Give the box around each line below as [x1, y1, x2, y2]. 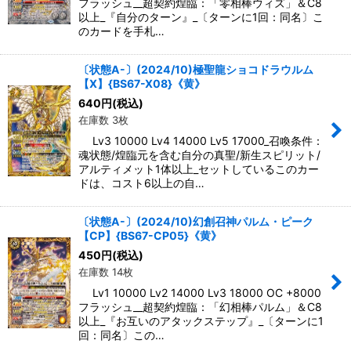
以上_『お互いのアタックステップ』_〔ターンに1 [78, 314, 324, 328]
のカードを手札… [78, 24, 165, 38]
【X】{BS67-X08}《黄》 [78, 77, 205, 91]
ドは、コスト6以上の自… [78, 176, 204, 190]
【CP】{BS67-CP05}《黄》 [78, 229, 222, 243]
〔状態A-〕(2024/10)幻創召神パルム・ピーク [78, 215, 313, 229]
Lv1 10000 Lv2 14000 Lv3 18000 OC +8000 [78, 286, 321, 300]
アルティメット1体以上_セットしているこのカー [78, 162, 319, 176]
